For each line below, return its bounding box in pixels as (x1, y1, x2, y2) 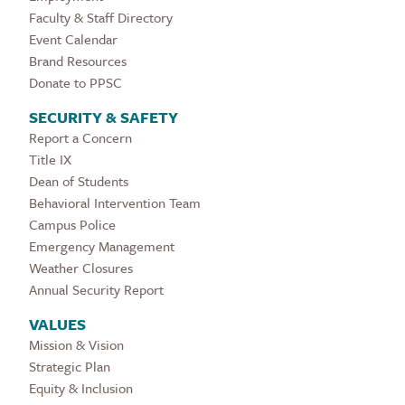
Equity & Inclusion (29, 377, 133, 398)
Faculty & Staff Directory (29, 6, 173, 27)
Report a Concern (29, 127, 132, 147)
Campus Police (29, 213, 116, 234)
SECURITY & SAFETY (29, 105, 178, 128)
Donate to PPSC (29, 71, 122, 92)
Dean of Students (29, 170, 128, 191)
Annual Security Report (29, 278, 164, 299)
